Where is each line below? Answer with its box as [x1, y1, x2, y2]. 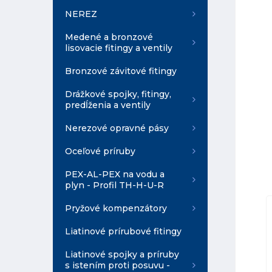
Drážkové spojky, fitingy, [65, 89, 171, 100]
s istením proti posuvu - [65, 260, 170, 271]
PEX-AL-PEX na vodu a [65, 169, 165, 180]
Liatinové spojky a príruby [65, 249, 179, 260]
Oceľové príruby [65, 146, 135, 157]
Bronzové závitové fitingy [65, 66, 177, 76]
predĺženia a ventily [65, 100, 151, 110]
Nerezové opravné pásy [65, 123, 169, 134]
